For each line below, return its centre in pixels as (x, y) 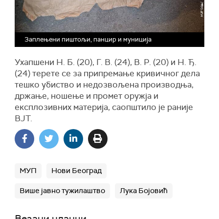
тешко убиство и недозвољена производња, (104, 85)
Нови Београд (77, 171)
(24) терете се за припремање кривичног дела (107, 73)
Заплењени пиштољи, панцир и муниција (88, 39)
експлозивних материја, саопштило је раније (104, 107)
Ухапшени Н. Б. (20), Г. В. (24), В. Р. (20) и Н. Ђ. (106, 62)
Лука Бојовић (144, 191)
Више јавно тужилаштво (62, 191)
